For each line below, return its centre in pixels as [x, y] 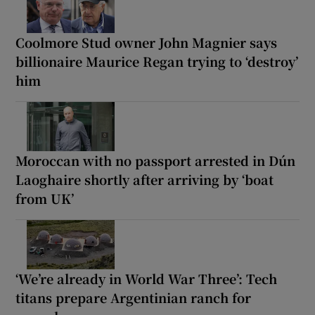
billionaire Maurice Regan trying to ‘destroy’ [157, 62]
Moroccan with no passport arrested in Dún [156, 161]
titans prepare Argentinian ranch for [134, 298]
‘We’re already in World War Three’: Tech [147, 279]
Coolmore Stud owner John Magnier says [147, 43]
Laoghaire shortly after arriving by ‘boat [145, 180]
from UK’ [45, 199]
